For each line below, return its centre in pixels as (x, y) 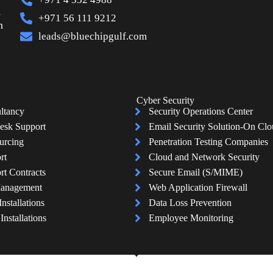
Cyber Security (165, 101)
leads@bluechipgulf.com (93, 36)
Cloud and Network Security (204, 157)
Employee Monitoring (191, 218)
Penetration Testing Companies (208, 142)
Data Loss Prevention (190, 203)
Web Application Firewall (198, 188)
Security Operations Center (200, 112)
